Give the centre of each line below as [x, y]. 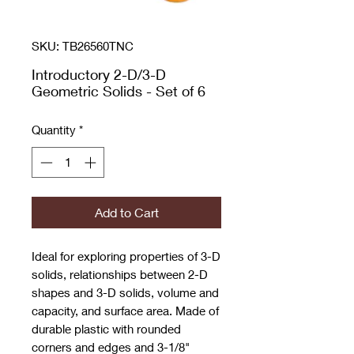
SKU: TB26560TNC [83, 46]
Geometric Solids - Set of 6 [119, 91]
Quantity [54, 130]
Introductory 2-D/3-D [99, 75]
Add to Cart [126, 212]
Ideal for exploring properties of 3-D [126, 256]
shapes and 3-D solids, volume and [125, 292]
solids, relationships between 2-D [120, 274]
